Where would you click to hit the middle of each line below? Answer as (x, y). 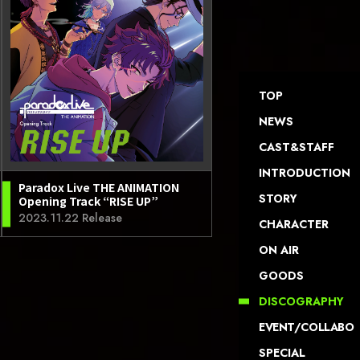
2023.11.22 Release (70, 218)
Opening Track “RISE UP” (88, 201)
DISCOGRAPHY (301, 301)
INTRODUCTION (305, 173)
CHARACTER (294, 224)
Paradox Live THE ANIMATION (99, 187)
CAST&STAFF (297, 147)
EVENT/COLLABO (307, 327)
